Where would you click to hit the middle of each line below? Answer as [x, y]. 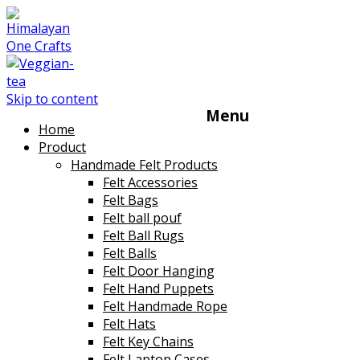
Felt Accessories [150, 182]
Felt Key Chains [148, 342]
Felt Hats [129, 324]
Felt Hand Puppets [158, 288]
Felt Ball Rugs [143, 235]
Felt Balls [130, 253]
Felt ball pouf [142, 218]
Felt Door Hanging [159, 271]
